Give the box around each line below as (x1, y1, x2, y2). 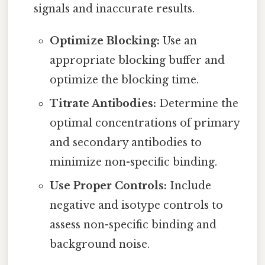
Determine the (156, 96, 238, 110)
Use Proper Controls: (49, 179, 167, 192)
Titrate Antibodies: (49, 96, 156, 110)
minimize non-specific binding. (49, 155, 217, 169)
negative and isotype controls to (49, 198, 223, 212)
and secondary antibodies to (49, 135, 202, 149)
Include (166, 179, 211, 192)
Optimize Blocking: (49, 34, 160, 47)
